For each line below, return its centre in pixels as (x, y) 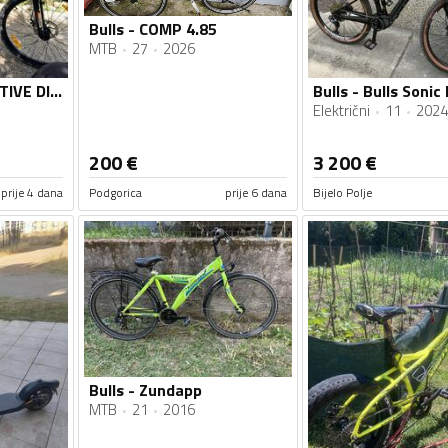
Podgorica (115, 193)
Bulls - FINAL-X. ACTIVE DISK (55, 91)
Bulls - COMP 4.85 (153, 28)
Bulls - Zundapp (145, 389)
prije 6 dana (255, 193)
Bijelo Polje (342, 193)
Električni (341, 111)
